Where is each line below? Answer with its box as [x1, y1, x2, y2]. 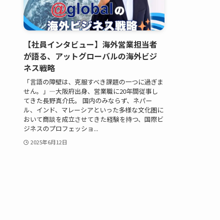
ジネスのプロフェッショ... [24, 123, 98, 133]
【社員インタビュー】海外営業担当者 [24, 38, 157, 51]
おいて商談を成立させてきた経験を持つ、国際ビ [24, 114, 164, 124]
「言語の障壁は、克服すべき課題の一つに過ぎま [24, 77, 164, 86]
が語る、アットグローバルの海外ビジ [24, 50, 157, 62]
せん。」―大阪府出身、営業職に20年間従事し [24, 86, 158, 96]
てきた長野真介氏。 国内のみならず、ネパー [24, 95, 152, 105]
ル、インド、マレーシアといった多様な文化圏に [24, 105, 164, 114]
